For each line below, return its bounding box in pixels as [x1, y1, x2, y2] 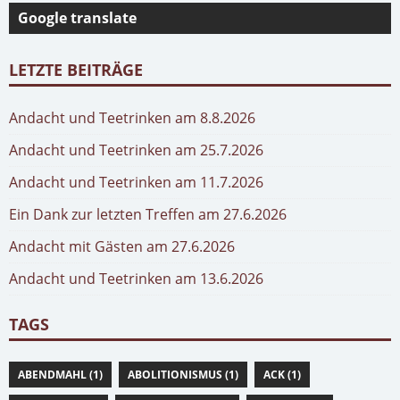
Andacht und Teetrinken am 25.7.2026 [9, 139, 263, 160]
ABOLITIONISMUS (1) [128, 366, 238, 382]
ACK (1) [263, 366, 301, 382]
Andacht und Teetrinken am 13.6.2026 [9, 268, 263, 288]
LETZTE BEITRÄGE [9, 57, 143, 80]
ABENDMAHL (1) [18, 366, 103, 382]
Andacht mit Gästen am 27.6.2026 [9, 236, 235, 256]
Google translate [18, 7, 137, 28]
